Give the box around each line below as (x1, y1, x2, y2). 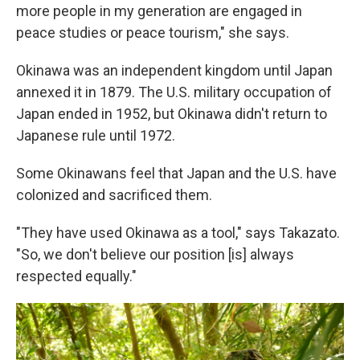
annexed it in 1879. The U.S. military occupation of (16, 84, 332, 100)
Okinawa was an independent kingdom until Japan (16, 62, 333, 79)
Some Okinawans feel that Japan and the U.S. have (16, 165, 337, 182)
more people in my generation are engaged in (16, 2, 302, 19)
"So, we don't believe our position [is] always (16, 246, 294, 263)
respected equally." (16, 268, 137, 284)
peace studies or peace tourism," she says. (16, 24, 289, 41)
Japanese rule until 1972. (16, 127, 175, 144)
